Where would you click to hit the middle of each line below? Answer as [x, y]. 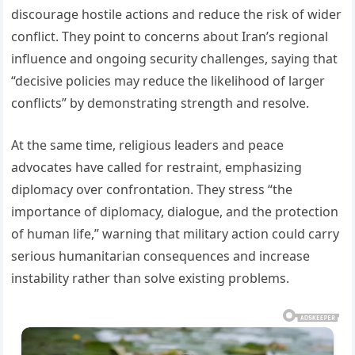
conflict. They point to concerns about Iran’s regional [170, 37]
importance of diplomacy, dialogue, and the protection [175, 212]
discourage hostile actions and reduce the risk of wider [177, 15]
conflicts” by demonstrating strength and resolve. [160, 103]
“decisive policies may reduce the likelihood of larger [168, 81]
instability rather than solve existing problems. [151, 279]
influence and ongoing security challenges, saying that [175, 59]
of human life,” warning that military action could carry [176, 234]
